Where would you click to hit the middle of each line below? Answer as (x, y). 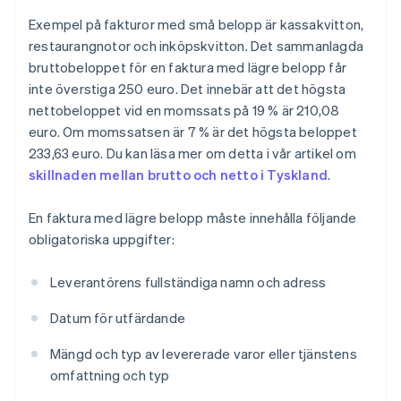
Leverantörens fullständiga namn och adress (188, 282)
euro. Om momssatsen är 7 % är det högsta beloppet (193, 132)
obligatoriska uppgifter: (102, 239)
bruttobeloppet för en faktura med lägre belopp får (188, 68)
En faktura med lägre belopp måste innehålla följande (193, 218)
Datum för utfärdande (118, 318)
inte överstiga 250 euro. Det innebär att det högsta (188, 89)
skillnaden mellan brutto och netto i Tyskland (178, 175)
